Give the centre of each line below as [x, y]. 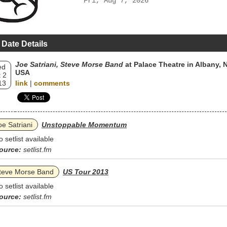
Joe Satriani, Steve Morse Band [69, 64]
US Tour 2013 [86, 172]
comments [52, 83]
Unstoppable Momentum [84, 125]
